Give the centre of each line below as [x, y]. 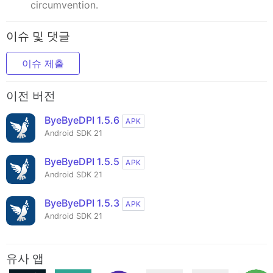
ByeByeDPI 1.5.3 [82, 203]
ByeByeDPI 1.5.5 [82, 162]
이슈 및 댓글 [38, 36]
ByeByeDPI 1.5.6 [82, 120]
